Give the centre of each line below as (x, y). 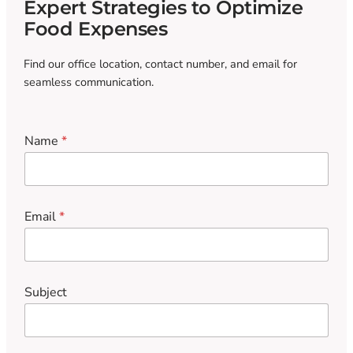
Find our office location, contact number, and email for (161, 64)
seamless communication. (89, 82)
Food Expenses (96, 29)
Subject (46, 292)
